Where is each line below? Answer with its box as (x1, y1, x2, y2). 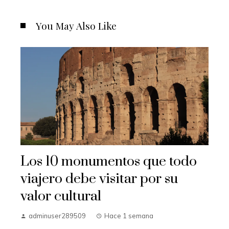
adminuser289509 (29, 212, 86, 220)
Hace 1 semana (104, 212, 153, 220)
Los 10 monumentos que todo (20, 153, 197, 171)
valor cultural (20, 188, 101, 205)
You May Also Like (36, 19, 117, 32)
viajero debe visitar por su (20, 170, 178, 188)
